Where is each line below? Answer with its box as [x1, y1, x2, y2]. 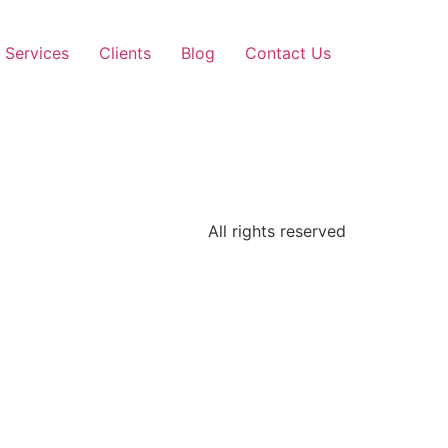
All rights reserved [208, 221, 346, 241]
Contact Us [245, 43, 331, 63]
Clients [99, 43, 151, 63]
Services [5, 43, 69, 63]
